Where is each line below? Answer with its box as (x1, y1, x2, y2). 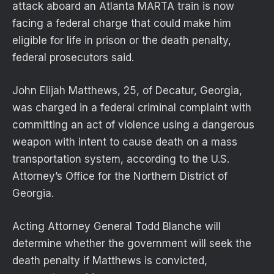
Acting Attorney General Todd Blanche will (12, 220, 221, 232)
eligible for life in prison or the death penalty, (12, 34, 231, 46)
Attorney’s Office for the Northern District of (12, 169, 228, 182)
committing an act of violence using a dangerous (12, 118, 254, 131)
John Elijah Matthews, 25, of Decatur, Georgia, (12, 84, 242, 97)
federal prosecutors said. (12, 51, 134, 64)
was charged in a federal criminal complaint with (12, 101, 251, 114)
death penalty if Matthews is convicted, (12, 254, 207, 267)
